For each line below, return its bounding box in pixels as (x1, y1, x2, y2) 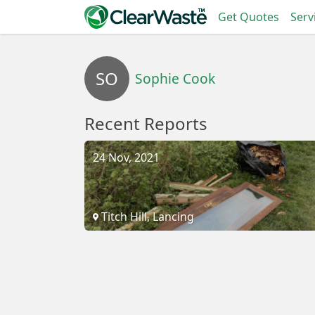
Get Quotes (218, 9, 279, 25)
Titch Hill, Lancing (98, 209, 194, 224)
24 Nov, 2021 (93, 150, 160, 165)
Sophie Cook (135, 69, 215, 88)
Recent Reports (84, 112, 207, 135)
